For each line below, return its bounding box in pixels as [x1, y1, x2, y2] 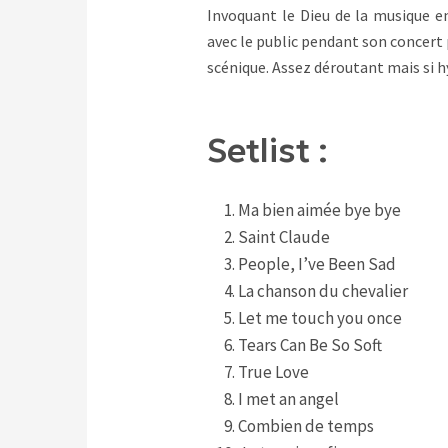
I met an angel [237, 388, 339, 411]
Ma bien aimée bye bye [237, 199, 401, 222]
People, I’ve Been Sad [237, 253, 396, 276]
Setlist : [207, 130, 328, 172]
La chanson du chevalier [237, 280, 408, 303]
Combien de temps [237, 415, 374, 438]
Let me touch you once [237, 307, 402, 330]
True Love [237, 361, 309, 384]
